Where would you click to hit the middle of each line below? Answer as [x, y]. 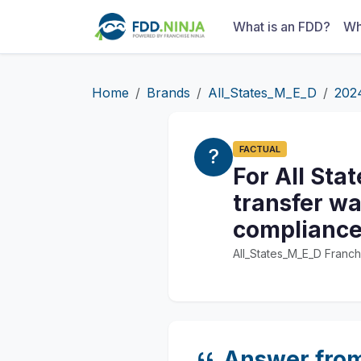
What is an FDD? [281, 27]
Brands [168, 93]
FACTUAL [260, 149]
